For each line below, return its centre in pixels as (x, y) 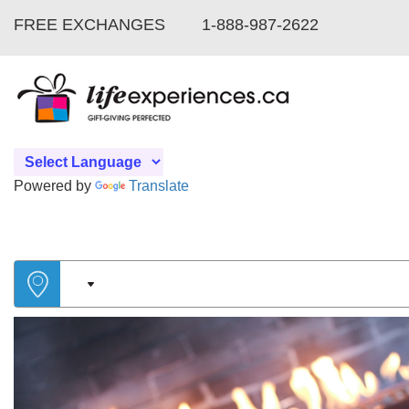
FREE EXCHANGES (89, 25)
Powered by (54, 185)
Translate (159, 185)
